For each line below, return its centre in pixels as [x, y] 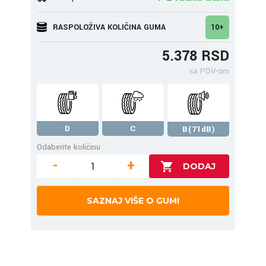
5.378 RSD [196, 56]
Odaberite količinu [69, 147]
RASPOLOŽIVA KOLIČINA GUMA [109, 27]
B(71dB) [198, 129]
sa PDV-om [209, 71]
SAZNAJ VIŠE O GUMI [133, 201]
